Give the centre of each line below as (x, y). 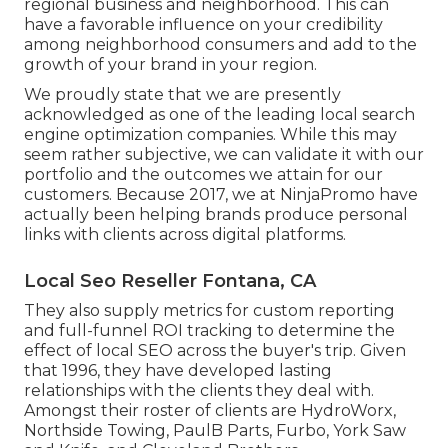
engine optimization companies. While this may (210, 134)
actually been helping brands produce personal (216, 214)
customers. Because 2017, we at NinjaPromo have (221, 194)
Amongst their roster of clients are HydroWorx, (210, 410)
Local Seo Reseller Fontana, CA (170, 281)
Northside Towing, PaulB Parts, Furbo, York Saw (215, 430)
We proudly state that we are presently (182, 94)
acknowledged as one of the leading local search (219, 114)
